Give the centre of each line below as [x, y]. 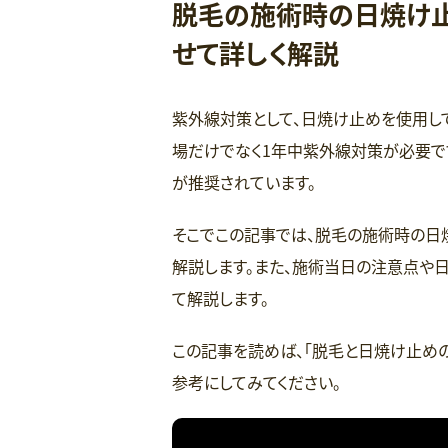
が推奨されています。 [244, 182]
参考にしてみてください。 [256, 382]
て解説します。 [220, 298]
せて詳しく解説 [255, 52]
